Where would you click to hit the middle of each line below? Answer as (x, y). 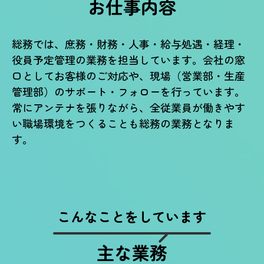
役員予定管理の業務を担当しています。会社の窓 (128, 60)
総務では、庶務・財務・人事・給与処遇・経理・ (128, 44)
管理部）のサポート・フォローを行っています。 (128, 91)
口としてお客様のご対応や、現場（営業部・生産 (128, 75)
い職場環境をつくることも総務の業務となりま (123, 123)
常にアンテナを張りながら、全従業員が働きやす (128, 107)
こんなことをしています (132, 216)
